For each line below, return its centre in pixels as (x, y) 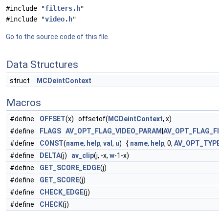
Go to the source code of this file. (58, 37)
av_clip (83, 155)
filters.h (63, 8)
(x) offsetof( (87, 119)
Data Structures (42, 65)
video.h (59, 19)
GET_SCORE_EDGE (70, 168)
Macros (24, 103)
